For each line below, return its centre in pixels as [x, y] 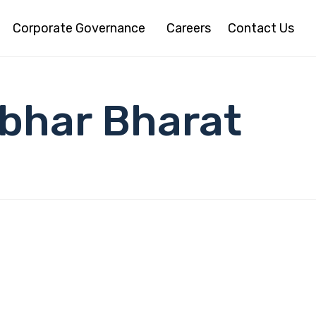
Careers [189, 28]
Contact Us [261, 28]
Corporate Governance [79, 28]
